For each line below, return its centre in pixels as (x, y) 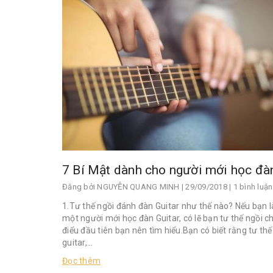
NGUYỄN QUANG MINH (138, 187)
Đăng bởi (80, 187)
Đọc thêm (81, 261)
